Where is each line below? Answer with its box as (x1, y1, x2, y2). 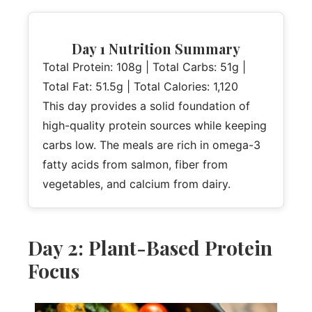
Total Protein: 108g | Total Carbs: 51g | (42, 59, 246, 74)
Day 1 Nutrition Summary (72, 38, 240, 58)
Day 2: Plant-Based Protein (28, 234, 272, 260)
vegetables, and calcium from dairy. (42, 176, 231, 191)
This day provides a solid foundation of (42, 98, 250, 113)
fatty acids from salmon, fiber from (42, 157, 228, 171)
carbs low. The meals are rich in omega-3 (42, 137, 260, 152)
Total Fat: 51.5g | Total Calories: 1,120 (42, 79, 238, 93)
